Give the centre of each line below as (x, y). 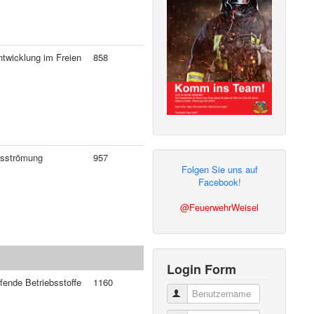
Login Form (202, 269)
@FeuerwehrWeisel (220, 207)
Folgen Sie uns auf (219, 169)
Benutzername (213, 293)
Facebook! (219, 182)
